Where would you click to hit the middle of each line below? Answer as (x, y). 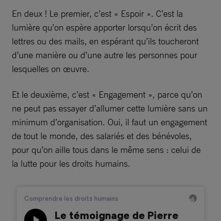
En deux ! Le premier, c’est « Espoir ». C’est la (97, 13)
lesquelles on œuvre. (51, 69)
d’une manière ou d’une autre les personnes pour (105, 55)
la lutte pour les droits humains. (71, 163)
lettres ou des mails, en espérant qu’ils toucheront (105, 41)
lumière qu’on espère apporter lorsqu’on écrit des (104, 27)
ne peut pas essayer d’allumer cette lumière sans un (110, 108)
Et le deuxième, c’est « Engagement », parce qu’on (107, 94)
